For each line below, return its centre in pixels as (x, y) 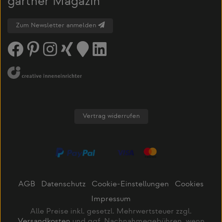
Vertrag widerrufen (111, 116)
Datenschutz (63, 185)
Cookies (189, 185)
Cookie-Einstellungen (130, 185)
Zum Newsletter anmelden (57, 26)
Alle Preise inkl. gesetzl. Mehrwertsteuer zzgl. (111, 212)
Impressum (111, 200)
